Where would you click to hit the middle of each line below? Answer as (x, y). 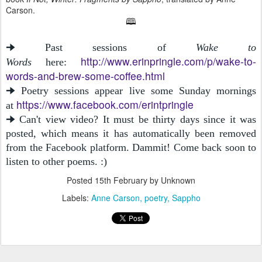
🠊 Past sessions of (101, 47)
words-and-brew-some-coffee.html (85, 75)
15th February (121, 180)
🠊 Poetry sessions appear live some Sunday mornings (131, 90)
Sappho (186, 197)
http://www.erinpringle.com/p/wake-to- (168, 61)
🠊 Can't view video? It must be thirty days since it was (131, 119)
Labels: (76, 197)
